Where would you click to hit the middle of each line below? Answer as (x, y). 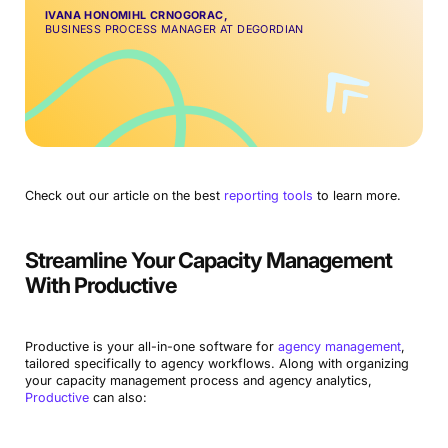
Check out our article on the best (124, 195)
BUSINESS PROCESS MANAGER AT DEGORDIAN (174, 29)
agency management (339, 346)
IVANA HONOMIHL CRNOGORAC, (136, 15)
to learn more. (356, 195)
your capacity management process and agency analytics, (198, 380)
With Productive (100, 284)
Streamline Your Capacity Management (208, 259)
